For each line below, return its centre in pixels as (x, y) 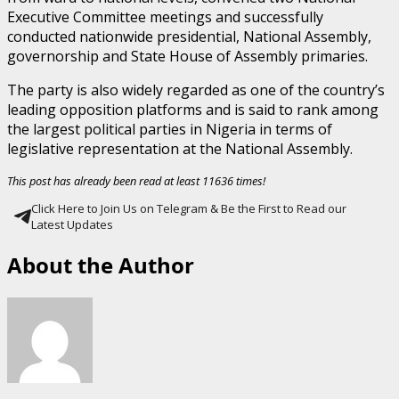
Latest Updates (72, 225)
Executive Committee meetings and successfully (165, 17)
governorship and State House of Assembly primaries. (187, 57)
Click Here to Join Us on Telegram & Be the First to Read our (189, 209)
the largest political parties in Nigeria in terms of (170, 130)
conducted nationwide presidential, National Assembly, (189, 37)
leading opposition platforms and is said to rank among (193, 110)
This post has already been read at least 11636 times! (136, 181)
